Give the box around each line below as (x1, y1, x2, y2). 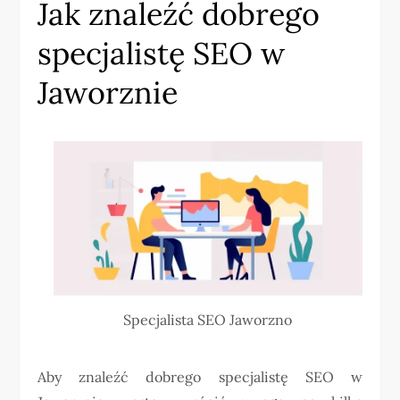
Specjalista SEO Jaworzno (123, 310, 293, 329)
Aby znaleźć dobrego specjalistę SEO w (37, 368, 362, 387)
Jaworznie (37, 72, 179, 112)
